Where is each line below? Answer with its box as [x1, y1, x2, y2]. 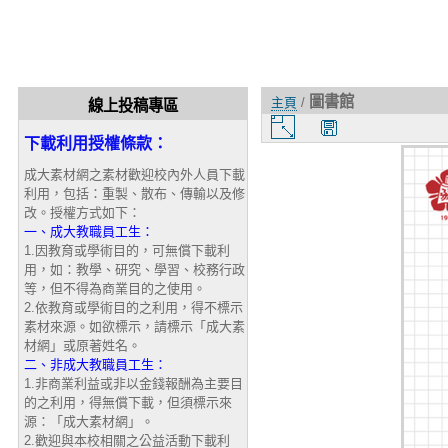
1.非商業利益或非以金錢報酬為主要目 [23, 375, 243, 391]
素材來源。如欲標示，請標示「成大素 [23, 318, 245, 334]
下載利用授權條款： [23, 134, 168, 152]
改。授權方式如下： [23, 204, 141, 220]
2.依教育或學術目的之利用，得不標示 [23, 299, 243, 315]
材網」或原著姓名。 [23, 337, 141, 353]
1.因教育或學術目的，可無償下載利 [23, 242, 230, 258]
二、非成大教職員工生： [23, 356, 167, 372]
